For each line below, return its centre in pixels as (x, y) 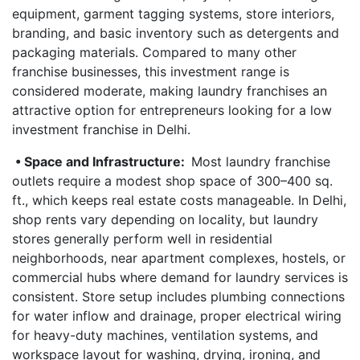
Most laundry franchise (261, 162)
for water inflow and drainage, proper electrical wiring (177, 316)
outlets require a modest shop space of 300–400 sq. (172, 181)
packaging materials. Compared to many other (154, 52)
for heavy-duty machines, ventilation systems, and (165, 335)
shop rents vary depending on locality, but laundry (165, 219)
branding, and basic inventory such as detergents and (176, 33)
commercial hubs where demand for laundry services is (180, 277)
